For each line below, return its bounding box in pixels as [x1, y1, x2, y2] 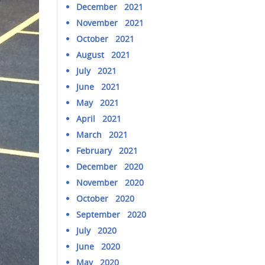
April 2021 [76, 113, 122, 124]
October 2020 [76, 193, 135, 204]
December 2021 [76, 1, 144, 12]
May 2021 [76, 97, 119, 108]
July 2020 [76, 225, 117, 236]
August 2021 [76, 49, 131, 60]
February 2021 [76, 145, 138, 156]
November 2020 [76, 177, 144, 188]
